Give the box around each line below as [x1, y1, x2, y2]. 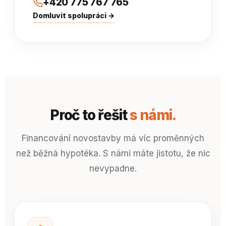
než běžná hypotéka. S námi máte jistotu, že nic [16, 148, 210, 158]
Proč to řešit [49, 106, 130, 124]
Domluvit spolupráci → [33, 11, 115, 20]
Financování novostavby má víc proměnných [22, 133, 204, 143]
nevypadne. [89, 163, 137, 174]
